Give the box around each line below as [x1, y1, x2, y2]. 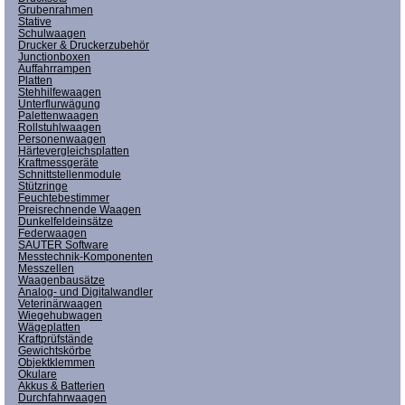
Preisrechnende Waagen [18, 202, 141, 216]
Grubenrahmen [18, 3, 93, 16]
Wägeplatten [18, 320, 80, 334]
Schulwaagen [18, 26, 86, 40]
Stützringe [18, 179, 68, 193]
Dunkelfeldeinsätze [18, 214, 113, 228]
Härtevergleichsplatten [18, 144, 129, 157]
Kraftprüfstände [18, 332, 93, 345]
